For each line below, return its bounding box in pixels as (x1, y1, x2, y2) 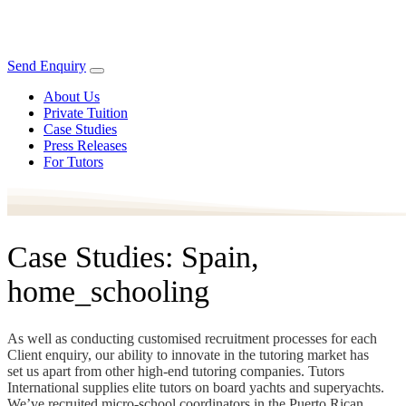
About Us (43, 89, 100, 104)
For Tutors (43, 154, 103, 169)
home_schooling (7, 274, 209, 308)
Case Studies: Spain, (7, 239, 259, 274)
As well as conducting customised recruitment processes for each (7, 330, 377, 346)
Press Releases (43, 138, 127, 153)
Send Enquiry (7, 58, 86, 73)
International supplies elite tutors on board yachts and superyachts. (7, 379, 384, 395)
